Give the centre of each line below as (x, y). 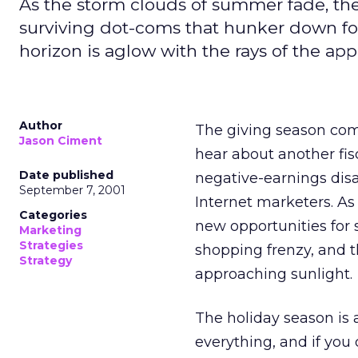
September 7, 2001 (72, 190)
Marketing (50, 230)
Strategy (46, 261)
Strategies (51, 245)
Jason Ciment (61, 141)
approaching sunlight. (274, 274)
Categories (53, 215)
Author (41, 125)
